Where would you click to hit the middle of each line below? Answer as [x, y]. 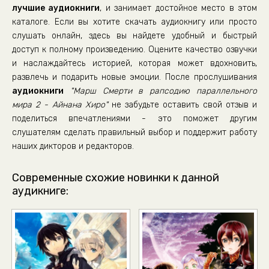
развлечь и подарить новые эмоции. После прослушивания [134, 77]
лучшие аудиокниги [56, 8]
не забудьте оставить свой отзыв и [183, 105]
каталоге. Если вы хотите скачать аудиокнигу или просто [134, 22]
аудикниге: [40, 191]
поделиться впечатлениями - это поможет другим [134, 119]
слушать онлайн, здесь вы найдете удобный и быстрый [134, 36]
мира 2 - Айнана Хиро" [60, 105]
